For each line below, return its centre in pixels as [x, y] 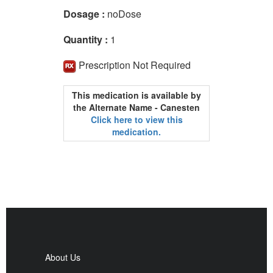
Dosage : [85, 14]
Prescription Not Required [135, 65]
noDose [124, 14]
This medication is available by [136, 95]
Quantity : [87, 39]
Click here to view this [136, 119]
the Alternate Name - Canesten [136, 107]
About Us [63, 257]
